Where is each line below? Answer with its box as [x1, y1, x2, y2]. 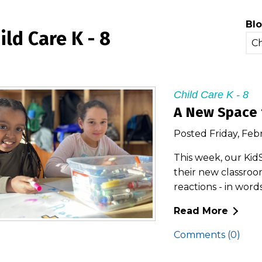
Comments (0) [174, 229, 240, 241]
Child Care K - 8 [174, 89, 249, 101]
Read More [174, 205, 228, 217]
